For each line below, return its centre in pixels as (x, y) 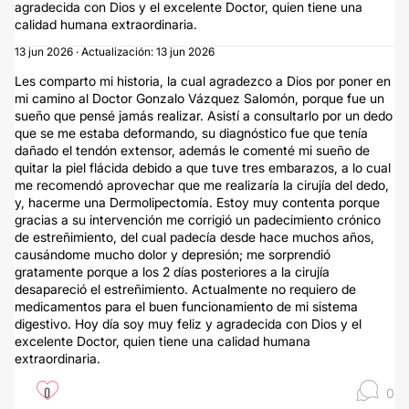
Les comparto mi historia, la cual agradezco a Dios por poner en (203, 81)
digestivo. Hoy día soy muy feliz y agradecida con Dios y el (188, 324)
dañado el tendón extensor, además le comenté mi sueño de (192, 150)
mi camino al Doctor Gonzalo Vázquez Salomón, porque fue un (199, 98)
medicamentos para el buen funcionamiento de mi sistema (186, 306)
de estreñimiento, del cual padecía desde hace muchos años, (194, 237)
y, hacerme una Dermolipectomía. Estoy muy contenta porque (197, 202)
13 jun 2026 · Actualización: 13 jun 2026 (115, 52)
